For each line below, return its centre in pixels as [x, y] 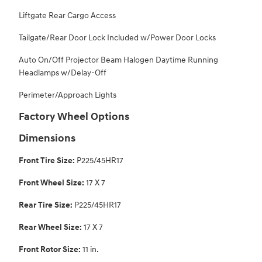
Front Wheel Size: [52, 183]
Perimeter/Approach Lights [68, 95]
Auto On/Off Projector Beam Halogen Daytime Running [118, 60]
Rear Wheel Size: [51, 227]
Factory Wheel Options [74, 117]
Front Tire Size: [48, 161]
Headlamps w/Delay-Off [63, 73]
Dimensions [47, 139]
